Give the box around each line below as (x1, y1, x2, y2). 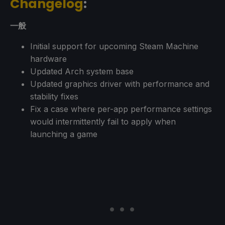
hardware (30, 53, 67, 64)
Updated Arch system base (30, 66, 134, 76)
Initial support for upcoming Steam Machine (30, 41, 198, 51)
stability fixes (30, 91, 78, 101)
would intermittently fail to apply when (30, 116, 176, 127)
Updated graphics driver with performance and (30, 78, 209, 89)
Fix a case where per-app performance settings (30, 103, 212, 114)
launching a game (30, 129, 97, 139)
